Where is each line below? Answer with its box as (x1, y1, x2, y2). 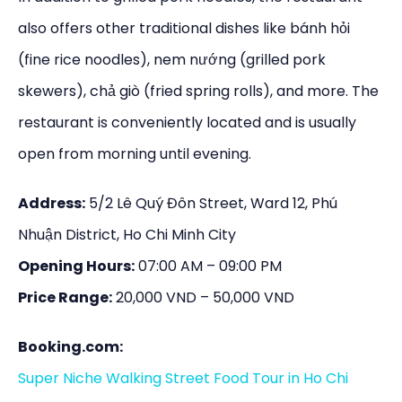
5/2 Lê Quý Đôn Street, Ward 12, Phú (85, 192, 337, 214)
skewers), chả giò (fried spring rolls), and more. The (18, 80, 379, 101)
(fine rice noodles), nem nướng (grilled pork (18, 48, 326, 70)
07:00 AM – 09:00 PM (135, 255, 282, 276)
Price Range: (18, 286, 112, 308)
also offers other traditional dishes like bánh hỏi (18, 17, 350, 39)
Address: (18, 192, 85, 214)
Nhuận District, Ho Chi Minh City (18, 223, 236, 245)
